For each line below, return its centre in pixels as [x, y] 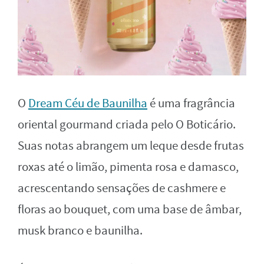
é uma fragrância [191, 104]
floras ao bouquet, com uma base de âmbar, [130, 210]
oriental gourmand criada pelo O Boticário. [127, 125]
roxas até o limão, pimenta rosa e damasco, [128, 167]
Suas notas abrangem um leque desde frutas [131, 146]
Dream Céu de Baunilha [88, 104]
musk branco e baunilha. [80, 231]
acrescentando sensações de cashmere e [122, 189]
